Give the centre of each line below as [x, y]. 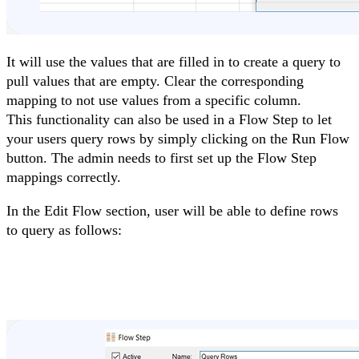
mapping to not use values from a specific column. [154, 100]
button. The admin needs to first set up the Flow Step [161, 157]
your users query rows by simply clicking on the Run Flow [178, 138]
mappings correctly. [64, 177]
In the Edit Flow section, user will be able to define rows [172, 210]
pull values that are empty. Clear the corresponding [155, 81]
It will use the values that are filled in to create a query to [173, 61]
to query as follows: [64, 230]
